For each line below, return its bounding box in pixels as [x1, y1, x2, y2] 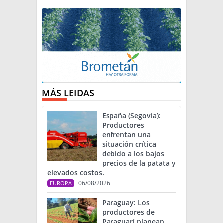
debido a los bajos [102, 149, 164, 159]
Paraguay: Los [102, 198, 150, 208]
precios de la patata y [102, 158, 176, 168]
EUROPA [50, 179, 72, 187]
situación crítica [102, 139, 156, 149]
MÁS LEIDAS [42, 87, 94, 99]
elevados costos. [47, 168, 104, 178]
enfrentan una [102, 130, 151, 140]
